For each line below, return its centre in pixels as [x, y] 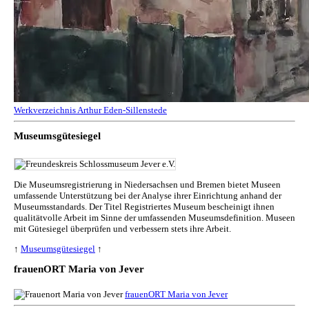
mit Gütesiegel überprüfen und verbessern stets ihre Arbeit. [122, 229]
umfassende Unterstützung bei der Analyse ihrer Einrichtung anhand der [148, 196]
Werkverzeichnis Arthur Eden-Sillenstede [90, 110]
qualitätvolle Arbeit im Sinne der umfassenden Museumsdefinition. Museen [154, 218]
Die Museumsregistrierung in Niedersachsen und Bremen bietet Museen [147, 185]
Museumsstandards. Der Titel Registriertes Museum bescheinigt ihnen [144, 207]
